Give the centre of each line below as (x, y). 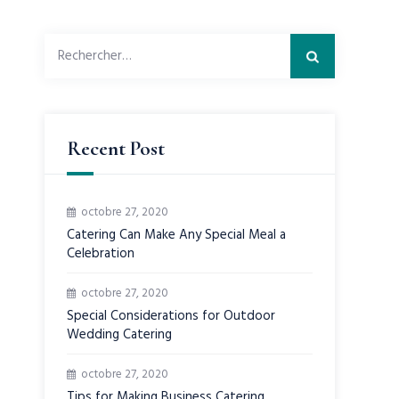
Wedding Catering (120, 335)
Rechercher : (84, 45)
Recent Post (116, 149)
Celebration (101, 254)
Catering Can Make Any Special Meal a (177, 235)
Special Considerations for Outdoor (171, 316)
